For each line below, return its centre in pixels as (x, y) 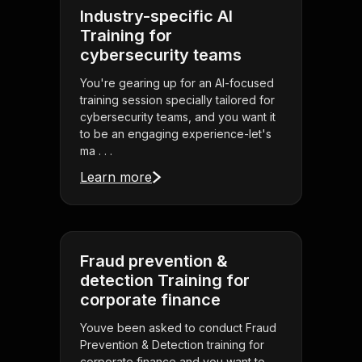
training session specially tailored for (177, 100)
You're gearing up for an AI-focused (177, 83)
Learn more (116, 177)
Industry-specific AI (156, 17)
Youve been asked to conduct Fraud (178, 328)
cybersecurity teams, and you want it (178, 117)
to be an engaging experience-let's (176, 134)
